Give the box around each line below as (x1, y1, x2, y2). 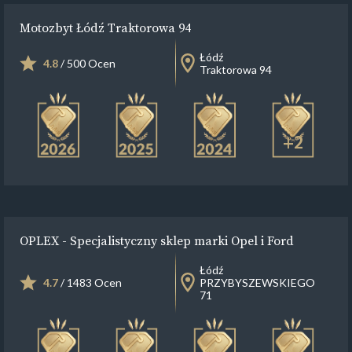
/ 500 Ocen (58, 56, 115, 70)
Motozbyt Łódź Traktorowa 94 (20, 18, 191, 36)
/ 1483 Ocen (58, 276, 122, 289)
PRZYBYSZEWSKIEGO (200, 276, 315, 289)
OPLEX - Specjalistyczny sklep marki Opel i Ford (20, 232, 294, 249)
